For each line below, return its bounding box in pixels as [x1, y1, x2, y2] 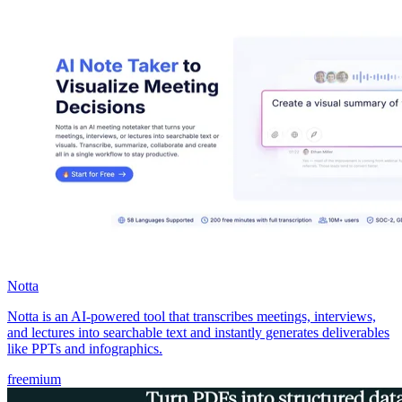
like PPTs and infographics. [7, 340, 162, 356]
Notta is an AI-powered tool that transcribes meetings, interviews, [7, 308, 376, 324]
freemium [7, 371, 61, 387]
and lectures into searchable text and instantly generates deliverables [7, 324, 389, 340]
